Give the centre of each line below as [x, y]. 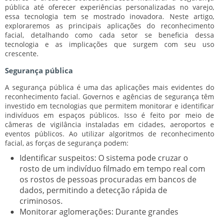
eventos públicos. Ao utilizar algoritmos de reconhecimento [109, 133]
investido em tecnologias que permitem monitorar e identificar [109, 106]
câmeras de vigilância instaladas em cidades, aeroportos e [109, 124]
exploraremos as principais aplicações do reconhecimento [109, 25]
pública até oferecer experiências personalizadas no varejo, [109, 7]
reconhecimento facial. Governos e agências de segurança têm [109, 96]
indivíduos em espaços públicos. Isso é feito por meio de [109, 115]
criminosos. [41, 201]
